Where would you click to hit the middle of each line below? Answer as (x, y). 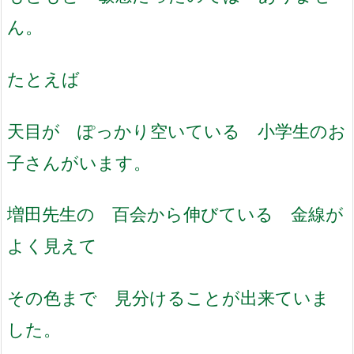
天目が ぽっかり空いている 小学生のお (177, 130)
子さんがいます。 (79, 162)
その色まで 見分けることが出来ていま (168, 297)
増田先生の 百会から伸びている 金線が (175, 214)
